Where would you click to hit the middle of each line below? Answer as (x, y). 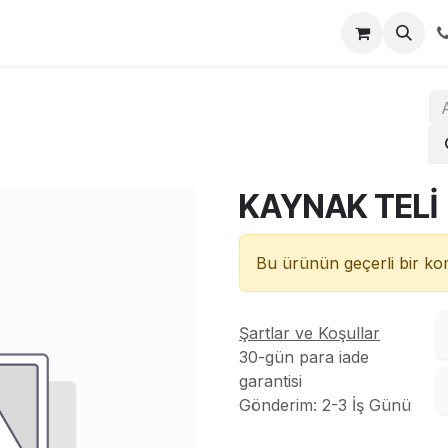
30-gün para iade (304, 356)
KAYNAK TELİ (338, 206)
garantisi (270, 380)
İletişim (54, 33)
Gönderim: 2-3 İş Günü (325, 404)
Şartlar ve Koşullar (309, 332)
